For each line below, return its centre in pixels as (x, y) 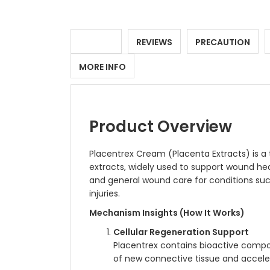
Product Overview (161, 127)
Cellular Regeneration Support (181, 232)
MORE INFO (102, 67)
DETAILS (96, 42)
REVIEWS (154, 42)
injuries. (105, 193)
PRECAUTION (223, 42)
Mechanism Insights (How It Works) (167, 213)
